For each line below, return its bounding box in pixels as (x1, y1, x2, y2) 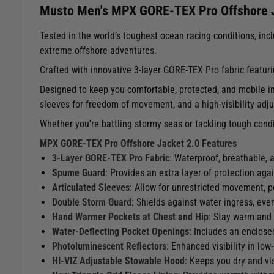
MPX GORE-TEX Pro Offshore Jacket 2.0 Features (40, 137, 237, 149)
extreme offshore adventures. (40, 44, 157, 56)
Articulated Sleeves (52, 181, 130, 193)
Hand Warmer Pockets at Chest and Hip (52, 210, 209, 223)
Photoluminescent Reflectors (52, 240, 166, 252)
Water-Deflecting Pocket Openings (52, 225, 189, 237)
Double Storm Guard (52, 196, 131, 208)
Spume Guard (52, 166, 105, 179)
